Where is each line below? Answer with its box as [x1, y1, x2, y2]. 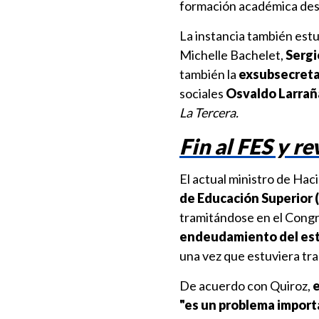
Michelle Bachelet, [179, 47, 286, 63]
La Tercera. [179, 105, 241, 120]
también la [179, 66, 239, 82]
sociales [179, 85, 226, 101]
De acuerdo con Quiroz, [179, 278, 313, 293]
